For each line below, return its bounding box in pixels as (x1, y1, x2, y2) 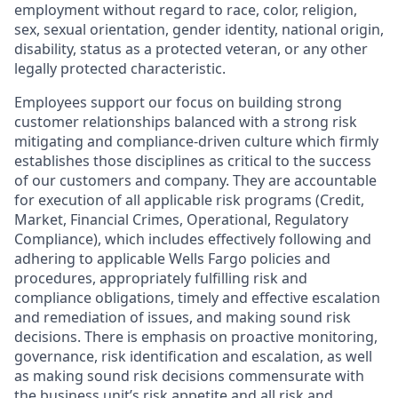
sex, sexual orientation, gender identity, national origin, (14, 20, 384, 39)
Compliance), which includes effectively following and (14, 229, 371, 249)
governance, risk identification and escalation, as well (14, 346, 372, 366)
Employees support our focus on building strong (14, 92, 342, 112)
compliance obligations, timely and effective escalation (14, 288, 380, 307)
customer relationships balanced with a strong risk (14, 112, 357, 131)
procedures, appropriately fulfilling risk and (14, 268, 307, 288)
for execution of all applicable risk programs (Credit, (14, 190, 364, 210)
